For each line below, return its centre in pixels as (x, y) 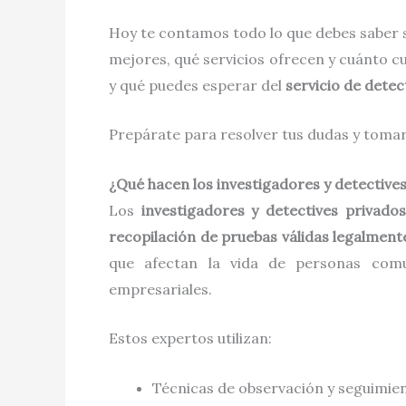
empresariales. (160, 289)
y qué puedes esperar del (197, 85)
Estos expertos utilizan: (190, 338)
